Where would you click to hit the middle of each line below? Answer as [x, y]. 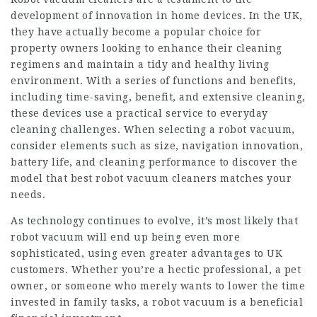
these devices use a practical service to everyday [139, 114]
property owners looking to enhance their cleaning [146, 48]
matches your [254, 179]
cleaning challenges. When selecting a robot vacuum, [153, 130]
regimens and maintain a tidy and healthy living [140, 65]
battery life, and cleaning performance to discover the [154, 162]
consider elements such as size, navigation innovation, [157, 146]
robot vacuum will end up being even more [125, 237]
